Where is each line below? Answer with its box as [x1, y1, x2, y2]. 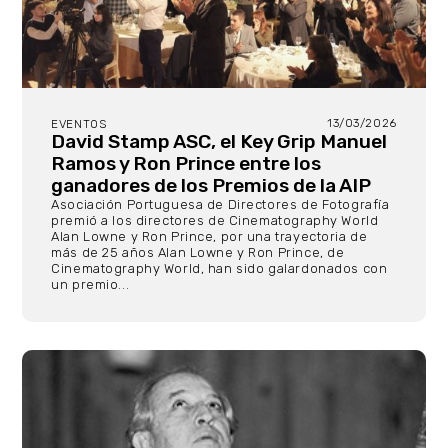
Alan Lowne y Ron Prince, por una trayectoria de [51, 228, 368, 244]
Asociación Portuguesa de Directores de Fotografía [51, 196, 390, 212]
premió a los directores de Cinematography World [51, 212, 379, 228]
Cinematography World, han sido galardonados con [51, 260, 388, 276]
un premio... [51, 276, 130, 292]
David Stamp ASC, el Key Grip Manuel [51, 129, 388, 153]
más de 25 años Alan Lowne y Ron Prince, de [51, 244, 345, 260]
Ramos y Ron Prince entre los [51, 151, 322, 175]
